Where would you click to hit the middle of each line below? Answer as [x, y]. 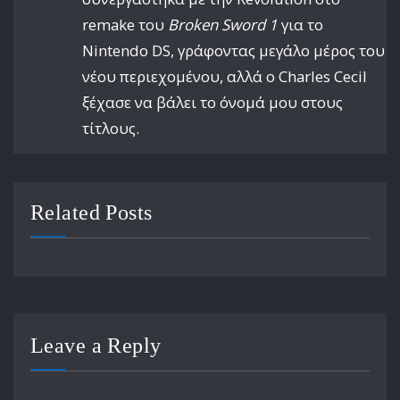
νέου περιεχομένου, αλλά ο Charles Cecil [225, 76]
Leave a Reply [96, 346]
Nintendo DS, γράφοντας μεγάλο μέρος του [234, 50]
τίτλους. [111, 128]
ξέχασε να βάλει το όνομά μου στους [213, 102]
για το [301, 24]
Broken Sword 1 [223, 24]
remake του [125, 24]
